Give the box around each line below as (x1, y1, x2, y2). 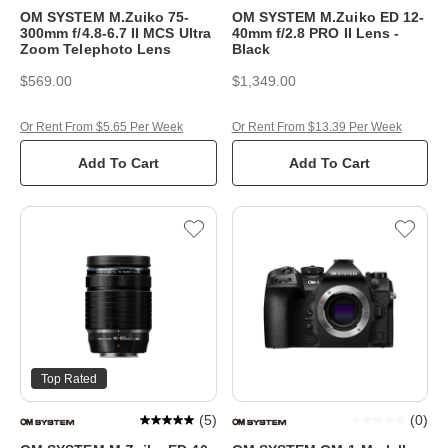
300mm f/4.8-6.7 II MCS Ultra (20, 24, 211, 41)
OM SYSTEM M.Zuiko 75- (20, 8, 190, 25)
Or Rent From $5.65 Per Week (20, 119, 183, 134)
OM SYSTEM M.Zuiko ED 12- (231, 8, 425, 25)
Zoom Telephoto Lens (20, 40, 172, 57)
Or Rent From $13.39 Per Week (231, 119, 402, 134)
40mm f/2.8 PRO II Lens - (231, 24, 400, 41)
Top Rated (41, 372, 97, 387)
